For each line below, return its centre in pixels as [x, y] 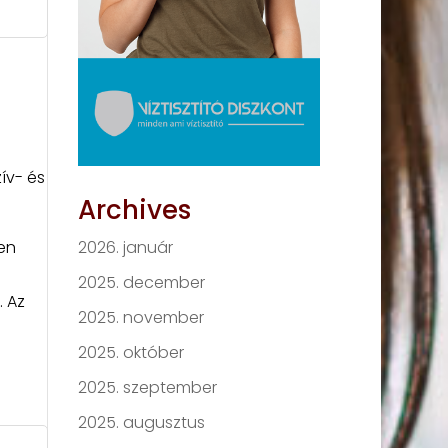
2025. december [142, 282]
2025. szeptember [148, 387]
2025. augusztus [142, 422]
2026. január [126, 247]
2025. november [141, 317]
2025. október [131, 352]
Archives [135, 210]
